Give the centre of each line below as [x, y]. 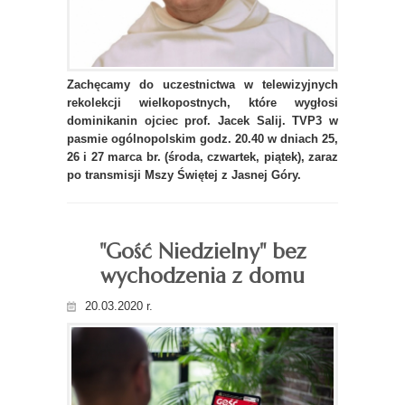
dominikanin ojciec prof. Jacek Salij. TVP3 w [202, 120]
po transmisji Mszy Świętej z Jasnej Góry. [184, 174]
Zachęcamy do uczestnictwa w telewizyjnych [202, 84]
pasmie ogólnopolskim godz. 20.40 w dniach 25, [202, 138]
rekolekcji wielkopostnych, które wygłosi [202, 102]
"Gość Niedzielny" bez [202, 251]
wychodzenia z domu [202, 275]
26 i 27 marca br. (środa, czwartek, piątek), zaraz [202, 156]
